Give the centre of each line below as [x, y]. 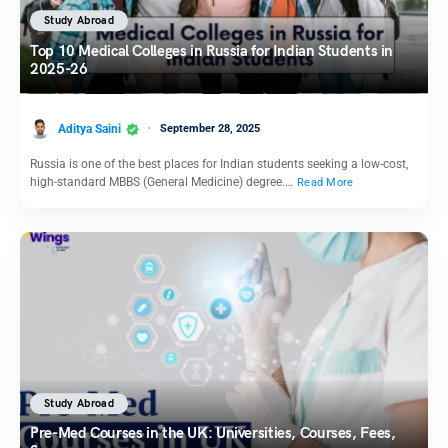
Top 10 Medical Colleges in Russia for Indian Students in [211, 51]
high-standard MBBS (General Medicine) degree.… [163, 182]
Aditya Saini [89, 128]
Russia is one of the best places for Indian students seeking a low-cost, [219, 164]
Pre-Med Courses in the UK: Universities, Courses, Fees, [213, 433]
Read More [325, 183]
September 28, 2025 [210, 128]
